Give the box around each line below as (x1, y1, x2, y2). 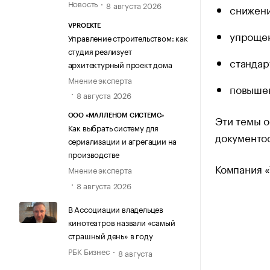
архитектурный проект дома (67, 58, 172, 71)
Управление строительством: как (67, 31, 188, 44)
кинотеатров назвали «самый (67, 215, 175, 228)
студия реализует (67, 45, 132, 57)
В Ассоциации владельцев (67, 202, 163, 215)
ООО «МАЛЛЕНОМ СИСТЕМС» (67, 112, 165, 119)
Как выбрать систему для (67, 121, 159, 134)
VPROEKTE (67, 22, 101, 30)
